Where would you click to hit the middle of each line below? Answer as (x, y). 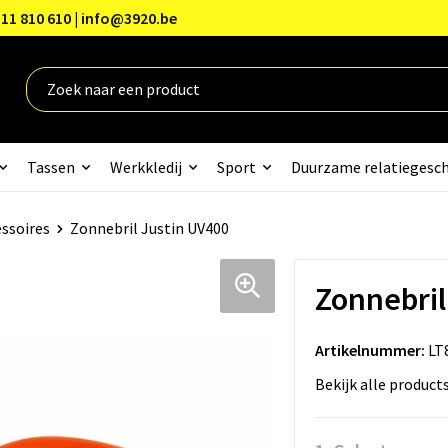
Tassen (50, 166)
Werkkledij (145, 166)
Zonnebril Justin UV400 (149, 227)
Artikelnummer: (369, 349)
